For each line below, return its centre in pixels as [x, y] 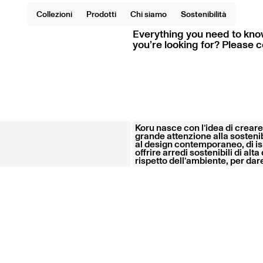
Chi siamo [149, 14]
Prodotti [101, 14]
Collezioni [54, 14]
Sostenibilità [204, 14]
